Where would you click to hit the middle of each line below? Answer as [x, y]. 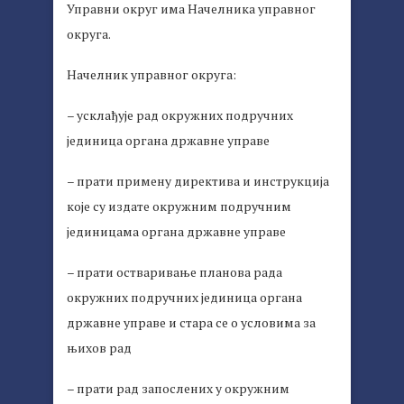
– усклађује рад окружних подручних [180, 115]
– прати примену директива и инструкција [198, 181]
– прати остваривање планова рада [174, 272]
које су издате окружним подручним [179, 207]
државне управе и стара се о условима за [191, 323]
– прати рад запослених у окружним [178, 389]
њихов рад [99, 348]
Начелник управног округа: [151, 75]
